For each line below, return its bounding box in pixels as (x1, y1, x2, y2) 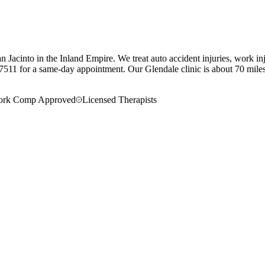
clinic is (179, 63, 212, 74)
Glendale (145, 63, 179, 74)
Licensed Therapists (82, 94, 157, 105)
